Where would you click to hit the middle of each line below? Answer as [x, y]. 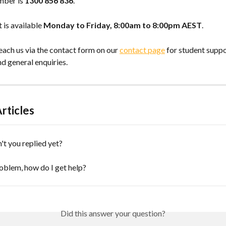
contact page [142, 49]
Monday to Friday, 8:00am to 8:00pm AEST [123, 25]
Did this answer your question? [113, 213]
